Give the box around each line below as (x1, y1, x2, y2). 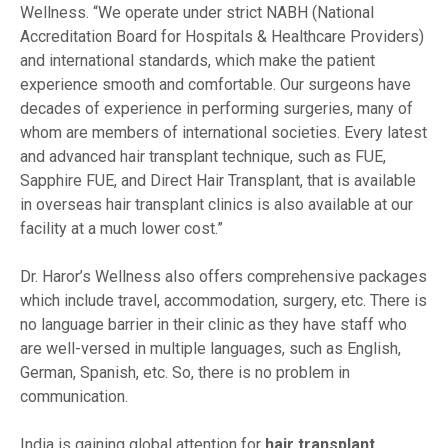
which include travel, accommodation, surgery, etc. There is (20, 291, 427, 311)
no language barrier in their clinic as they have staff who (20, 315, 407, 335)
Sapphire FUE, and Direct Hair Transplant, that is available (20, 171, 416, 191)
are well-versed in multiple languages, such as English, (20, 339, 401, 359)
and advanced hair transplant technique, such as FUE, (20, 147, 386, 167)
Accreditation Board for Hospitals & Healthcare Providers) (20, 27, 424, 47)
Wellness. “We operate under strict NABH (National (20, 3, 374, 23)
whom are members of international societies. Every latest (20, 123, 427, 143)
